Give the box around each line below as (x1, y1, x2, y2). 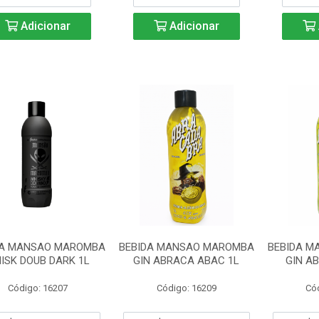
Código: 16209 (156, 283, 216, 293)
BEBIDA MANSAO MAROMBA (118, 241, 254, 253)
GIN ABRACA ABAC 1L (133, 254, 240, 267)
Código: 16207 (7, 283, 68, 293)
